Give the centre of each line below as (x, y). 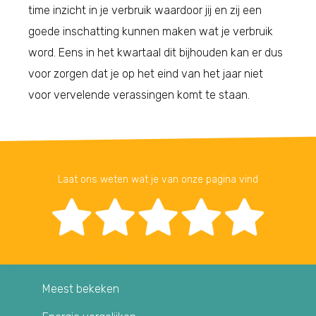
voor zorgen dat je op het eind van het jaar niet (146, 73)
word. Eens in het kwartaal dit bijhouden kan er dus (156, 52)
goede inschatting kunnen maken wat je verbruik (151, 31)
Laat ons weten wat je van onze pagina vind (158, 179)
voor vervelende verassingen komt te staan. (139, 95)
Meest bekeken (81, 288)
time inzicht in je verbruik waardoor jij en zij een (145, 10)
